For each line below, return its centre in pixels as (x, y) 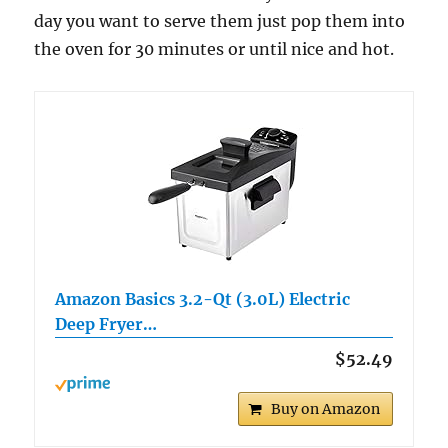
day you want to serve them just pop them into (220, 21)
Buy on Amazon (325, 409)
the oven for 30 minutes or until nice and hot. (214, 49)
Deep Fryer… (106, 324)
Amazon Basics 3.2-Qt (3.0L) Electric (203, 299)
